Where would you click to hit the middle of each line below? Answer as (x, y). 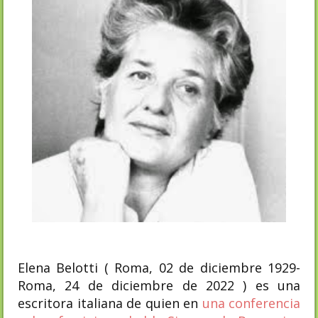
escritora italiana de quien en (108, 303)
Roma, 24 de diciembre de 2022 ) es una (159, 285)
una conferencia (251, 303)
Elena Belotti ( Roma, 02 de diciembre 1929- (159, 267)
